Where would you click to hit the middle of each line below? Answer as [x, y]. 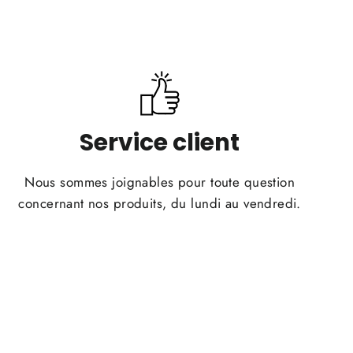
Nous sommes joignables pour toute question [160, 182]
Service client [160, 142]
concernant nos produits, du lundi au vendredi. [160, 203]
